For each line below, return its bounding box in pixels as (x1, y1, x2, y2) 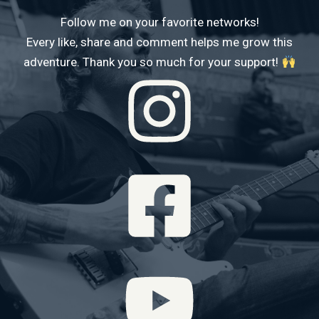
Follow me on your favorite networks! (60, 15, 259, 30)
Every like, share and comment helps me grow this (26, 35, 293, 50)
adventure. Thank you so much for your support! (23, 55, 282, 70)
